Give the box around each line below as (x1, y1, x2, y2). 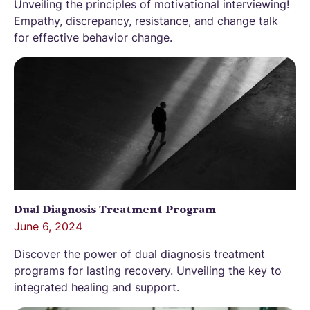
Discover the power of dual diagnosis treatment (14, 246, 265, 261)
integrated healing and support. (14, 280, 179, 294)
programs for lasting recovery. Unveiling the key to (14, 263, 282, 277)
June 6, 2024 (14, 219, 82, 233)
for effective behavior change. (14, 30, 172, 44)
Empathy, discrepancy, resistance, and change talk (14, 13, 278, 28)
